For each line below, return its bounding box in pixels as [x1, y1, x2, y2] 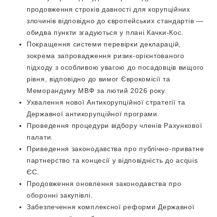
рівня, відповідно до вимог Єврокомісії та [27, 75, 170, 83]
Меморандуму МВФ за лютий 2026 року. [27, 87, 167, 94]
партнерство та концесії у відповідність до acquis [27, 156, 198, 164]
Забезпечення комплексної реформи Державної [27, 203, 195, 211]
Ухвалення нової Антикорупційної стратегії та [27, 98, 186, 106]
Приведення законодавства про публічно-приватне [27, 145, 204, 153]
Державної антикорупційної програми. [27, 110, 160, 118]
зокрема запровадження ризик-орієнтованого [27, 52, 185, 60]
